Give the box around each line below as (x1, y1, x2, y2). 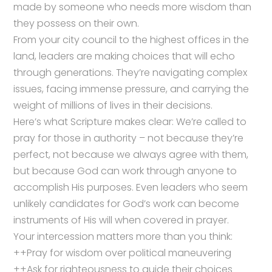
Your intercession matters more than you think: (13, 229, 233, 243)
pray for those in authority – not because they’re (13, 131, 244, 145)
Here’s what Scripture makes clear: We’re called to (13, 114, 247, 129)
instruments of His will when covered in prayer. (13, 212, 229, 227)
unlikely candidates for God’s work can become (13, 196, 240, 211)
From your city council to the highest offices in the (13, 32, 250, 47)
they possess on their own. (13, 16, 140, 30)
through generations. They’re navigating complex (13, 65, 248, 80)
